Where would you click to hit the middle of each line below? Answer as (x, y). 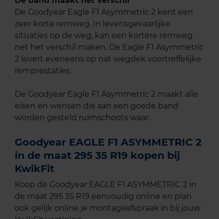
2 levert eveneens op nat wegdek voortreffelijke (108, 59)
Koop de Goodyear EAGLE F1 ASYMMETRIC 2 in (106, 185)
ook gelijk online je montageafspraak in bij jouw (108, 208)
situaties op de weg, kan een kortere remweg (104, 36)
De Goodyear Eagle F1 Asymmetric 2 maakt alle (106, 94)
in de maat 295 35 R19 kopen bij (97, 155)
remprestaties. (43, 71)
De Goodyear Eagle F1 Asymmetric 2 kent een (104, 12)
